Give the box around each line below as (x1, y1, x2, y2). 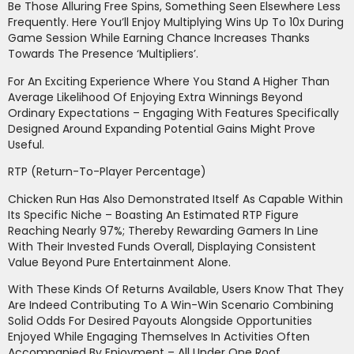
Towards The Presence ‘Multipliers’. (8, 46, 198, 62)
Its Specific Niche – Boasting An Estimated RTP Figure (8, 206, 299, 223)
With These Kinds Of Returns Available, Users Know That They (8, 281, 344, 297)
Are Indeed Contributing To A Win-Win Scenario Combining (8, 296, 333, 313)
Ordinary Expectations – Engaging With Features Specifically (8, 104, 339, 121)
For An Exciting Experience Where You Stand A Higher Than (8, 73, 330, 89)
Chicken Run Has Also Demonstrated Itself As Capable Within (8, 190, 343, 207)
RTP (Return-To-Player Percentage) (8, 164, 206, 180)
